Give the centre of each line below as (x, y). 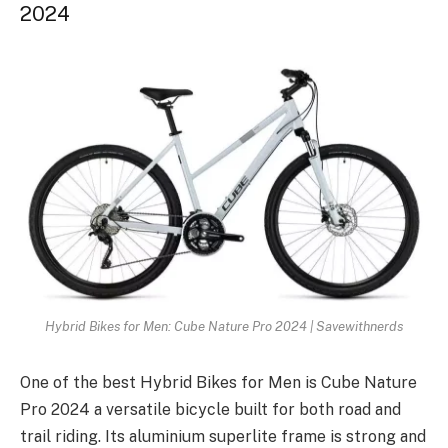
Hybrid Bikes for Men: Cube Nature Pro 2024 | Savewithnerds (224, 325)
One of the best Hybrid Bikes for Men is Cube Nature (218, 382)
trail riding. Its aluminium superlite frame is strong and (223, 436)
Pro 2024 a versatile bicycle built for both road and (210, 409)
